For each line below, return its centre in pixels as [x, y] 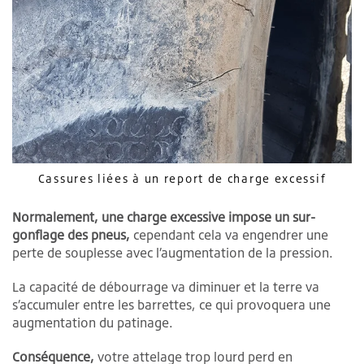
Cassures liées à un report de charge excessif [182, 179]
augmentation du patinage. [93, 323]
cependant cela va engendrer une [229, 235]
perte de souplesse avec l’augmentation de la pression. [173, 253]
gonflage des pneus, [71, 235]
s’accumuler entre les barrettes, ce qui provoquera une [171, 305]
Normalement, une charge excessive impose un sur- [164, 217]
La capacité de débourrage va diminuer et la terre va [166, 287]
